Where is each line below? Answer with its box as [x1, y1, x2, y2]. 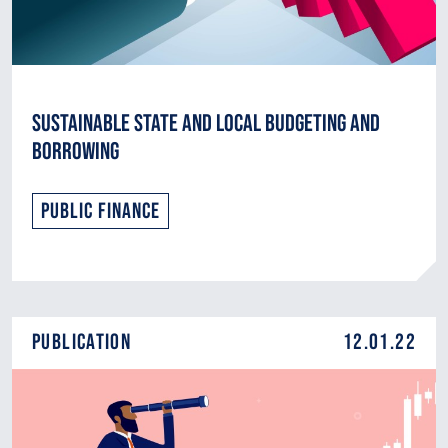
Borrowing [32, 137, 119, 166]
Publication [32, 329, 132, 356]
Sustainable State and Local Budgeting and [32, 109, 380, 138]
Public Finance [41, 198, 160, 225]
